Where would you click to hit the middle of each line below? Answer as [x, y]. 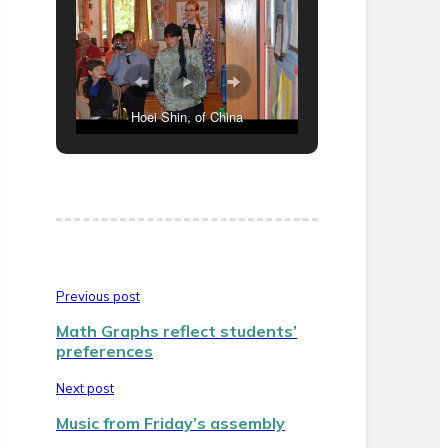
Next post [85, 388]
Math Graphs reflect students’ [176, 331]
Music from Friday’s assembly [170, 423]
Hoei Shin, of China [187, 117]
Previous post [98, 296]
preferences [104, 351]
